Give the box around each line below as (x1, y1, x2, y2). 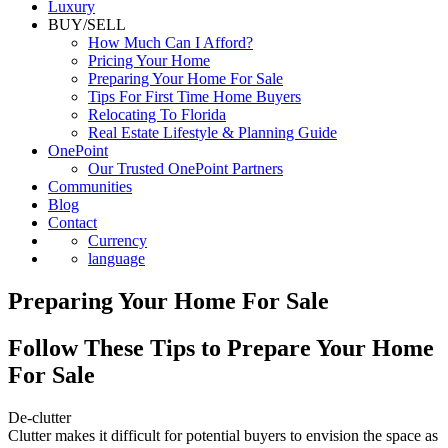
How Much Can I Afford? (88, 34, 253, 51)
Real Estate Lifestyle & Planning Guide (88, 124, 337, 141)
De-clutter (8, 408, 71, 426)
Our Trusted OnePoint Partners (88, 160, 283, 177)
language (88, 250, 145, 267)
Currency (88, 232, 147, 249)
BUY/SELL (48, 16, 126, 33)
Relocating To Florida (88, 106, 226, 123)
